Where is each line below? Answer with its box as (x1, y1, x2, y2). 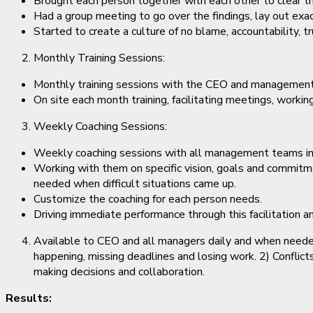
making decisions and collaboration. (34, 263, 205, 279)
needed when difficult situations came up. (34, 175, 236, 191)
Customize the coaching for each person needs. (34, 191, 262, 207)
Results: (6, 290, 52, 306)
